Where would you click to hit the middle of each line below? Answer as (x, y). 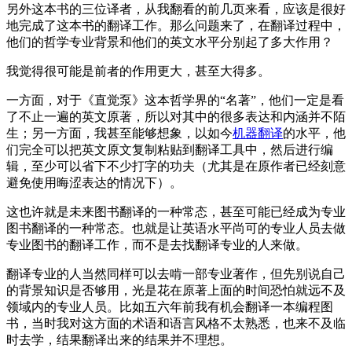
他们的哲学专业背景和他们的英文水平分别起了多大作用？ (170, 42)
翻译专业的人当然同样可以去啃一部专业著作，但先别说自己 (176, 273)
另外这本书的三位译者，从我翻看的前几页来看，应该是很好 (176, 9)
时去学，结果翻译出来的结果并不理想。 (119, 339)
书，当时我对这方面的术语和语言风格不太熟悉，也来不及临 (176, 323)
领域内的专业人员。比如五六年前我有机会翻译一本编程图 (170, 306)
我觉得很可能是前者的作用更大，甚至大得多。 (138, 71)
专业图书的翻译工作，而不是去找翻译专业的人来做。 (157, 244)
